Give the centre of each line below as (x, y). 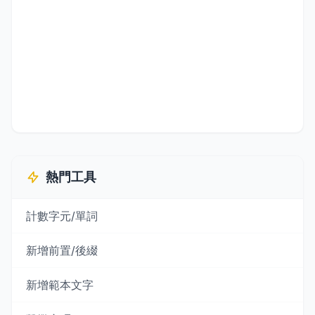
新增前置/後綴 (62, 250)
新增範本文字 (60, 285)
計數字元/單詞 (62, 216)
